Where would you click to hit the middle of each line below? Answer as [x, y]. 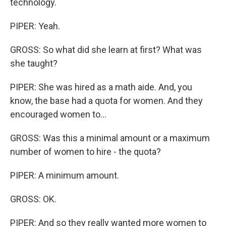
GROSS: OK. [33, 199]
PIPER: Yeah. [35, 26]
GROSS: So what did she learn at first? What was [106, 50]
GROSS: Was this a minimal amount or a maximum [110, 138]
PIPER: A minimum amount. [65, 175]
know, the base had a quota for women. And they [106, 101]
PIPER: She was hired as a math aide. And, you [101, 87]
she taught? [34, 63]
